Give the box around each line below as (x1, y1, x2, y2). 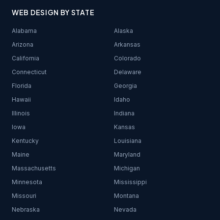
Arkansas (114, 41, 140, 48)
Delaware (114, 68, 141, 76)
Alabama (12, 27, 37, 34)
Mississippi (114, 178, 147, 186)
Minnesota (12, 178, 42, 186)
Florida (12, 82, 31, 89)
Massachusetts (12, 165, 56, 172)
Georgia (114, 82, 137, 89)
